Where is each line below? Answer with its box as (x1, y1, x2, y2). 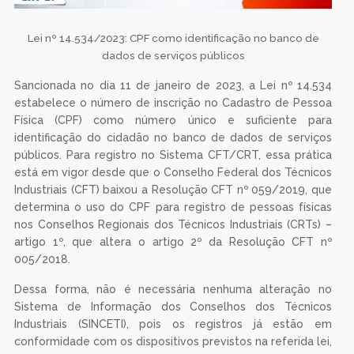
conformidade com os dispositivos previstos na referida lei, (13, 334, 333, 348)
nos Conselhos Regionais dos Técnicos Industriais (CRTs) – (13, 217, 333, 231)
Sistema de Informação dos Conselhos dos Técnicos (13, 299, 333, 313)
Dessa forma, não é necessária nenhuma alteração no (13, 282, 333, 296)
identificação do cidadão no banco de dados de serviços (13, 130, 333, 144)
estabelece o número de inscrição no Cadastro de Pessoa (13, 96, 333, 109)
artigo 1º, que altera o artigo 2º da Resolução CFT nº (13, 235, 333, 248)
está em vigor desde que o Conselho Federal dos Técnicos (13, 165, 333, 179)
